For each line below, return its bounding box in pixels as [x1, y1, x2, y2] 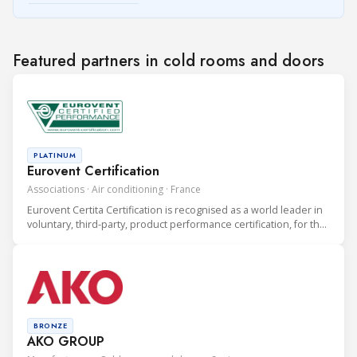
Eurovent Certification [27, 161, 159, 180]
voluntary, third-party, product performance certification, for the [27, 217, 326, 231]
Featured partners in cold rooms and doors [13, 49, 325, 73]
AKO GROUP [27, 331, 104, 351]
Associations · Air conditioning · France [27, 182, 201, 196]
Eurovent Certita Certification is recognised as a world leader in [27, 202, 323, 217]
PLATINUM [33, 149, 76, 160]
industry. [27, 245, 68, 260]
